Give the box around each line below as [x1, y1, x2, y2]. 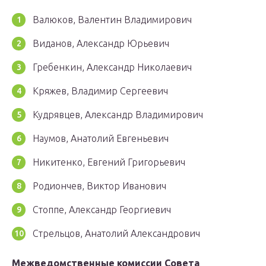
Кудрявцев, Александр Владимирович [33, 109, 203, 121]
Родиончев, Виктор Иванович [33, 180, 166, 192]
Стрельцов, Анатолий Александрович [33, 228, 200, 239]
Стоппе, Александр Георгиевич [33, 204, 171, 216]
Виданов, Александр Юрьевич [33, 38, 169, 49]
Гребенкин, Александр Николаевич [33, 62, 192, 73]
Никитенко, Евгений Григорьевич [33, 157, 185, 168]
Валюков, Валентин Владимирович [33, 14, 192, 26]
